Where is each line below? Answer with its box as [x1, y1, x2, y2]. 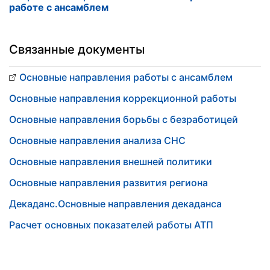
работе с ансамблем [9, 1, 108, 13]
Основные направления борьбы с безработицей [9, 113, 238, 125]
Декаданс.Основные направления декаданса [9, 198, 222, 210]
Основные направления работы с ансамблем [19, 71, 233, 83]
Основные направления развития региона [9, 177, 208, 189]
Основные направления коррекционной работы [9, 92, 236, 104]
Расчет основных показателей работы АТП [9, 219, 213, 231]
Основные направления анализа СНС [9, 134, 186, 146]
